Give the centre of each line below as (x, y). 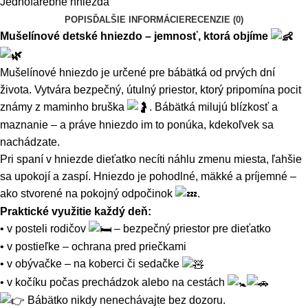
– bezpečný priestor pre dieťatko (191, 229)
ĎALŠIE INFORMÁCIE (139, 20)
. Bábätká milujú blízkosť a (213, 107)
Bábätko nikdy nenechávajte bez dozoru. (125, 300)
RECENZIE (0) (214, 20)
